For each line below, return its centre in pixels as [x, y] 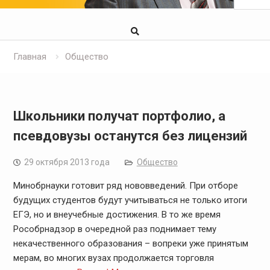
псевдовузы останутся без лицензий [130, 136]
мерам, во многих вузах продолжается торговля [113, 258]
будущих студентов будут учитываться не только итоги [130, 200]
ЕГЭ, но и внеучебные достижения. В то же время [117, 215]
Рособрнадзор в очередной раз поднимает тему [115, 229]
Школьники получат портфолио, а [119, 116]
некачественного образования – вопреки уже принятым [130, 244]
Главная [30, 57]
